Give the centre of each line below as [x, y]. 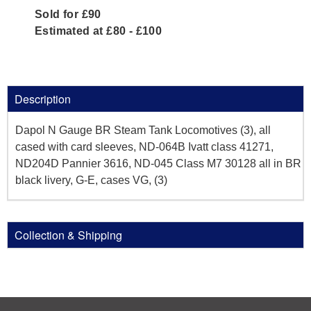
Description [43, 99]
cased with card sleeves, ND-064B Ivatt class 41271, [144, 147]
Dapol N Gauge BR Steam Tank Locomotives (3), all [143, 131]
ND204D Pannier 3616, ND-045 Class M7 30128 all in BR [158, 164]
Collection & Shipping [68, 235]
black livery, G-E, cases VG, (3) [91, 180]
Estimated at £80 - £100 [99, 31]
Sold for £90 [68, 15]
